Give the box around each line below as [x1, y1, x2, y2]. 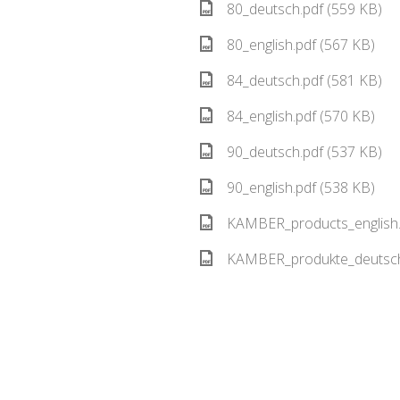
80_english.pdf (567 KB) [227, 35, 375, 54]
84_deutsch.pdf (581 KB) [227, 71, 382, 90]
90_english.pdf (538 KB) [227, 178, 375, 197]
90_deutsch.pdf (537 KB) [227, 142, 382, 162]
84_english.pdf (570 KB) [227, 106, 375, 126]
